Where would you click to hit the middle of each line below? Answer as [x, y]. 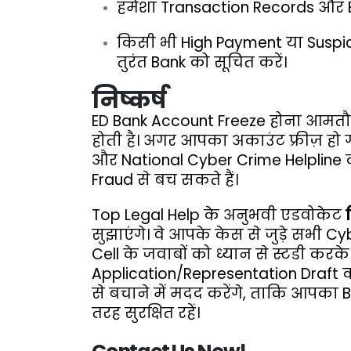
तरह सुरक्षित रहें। [146, 313]
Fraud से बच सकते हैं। [165, 179]
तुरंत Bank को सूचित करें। [202, 62]
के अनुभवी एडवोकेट [273, 215]
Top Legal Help [146, 215]
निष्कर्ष [129, 100]
